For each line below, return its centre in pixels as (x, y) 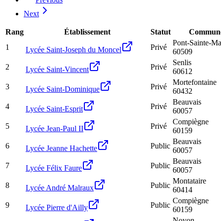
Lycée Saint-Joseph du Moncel (74, 49)
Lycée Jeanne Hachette (61, 148)
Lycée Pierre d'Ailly (57, 207)
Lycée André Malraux (60, 187)
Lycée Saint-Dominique (63, 89)
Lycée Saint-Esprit (54, 109)
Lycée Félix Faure (54, 168)
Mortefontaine (195, 82)
